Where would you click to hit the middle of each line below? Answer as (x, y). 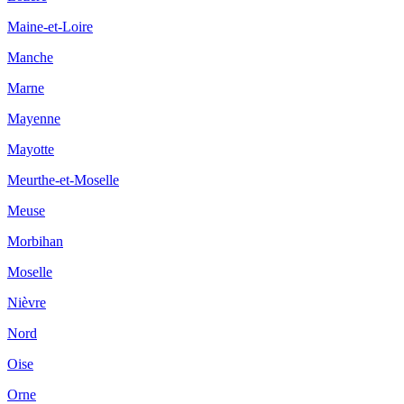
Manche (30, 57)
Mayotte (31, 149)
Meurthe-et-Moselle (63, 179)
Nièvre (27, 302)
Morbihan (35, 241)
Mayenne (34, 118)
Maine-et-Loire (50, 26)
